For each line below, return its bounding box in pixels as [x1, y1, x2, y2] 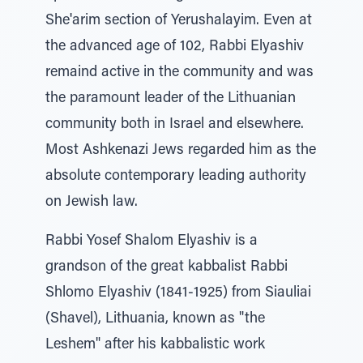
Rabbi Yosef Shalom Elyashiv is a [45, 234, 258, 249]
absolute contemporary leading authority [45, 169, 306, 184]
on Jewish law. [45, 195, 138, 210]
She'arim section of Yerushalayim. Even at [45, 14, 312, 28]
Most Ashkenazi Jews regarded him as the [45, 143, 316, 158]
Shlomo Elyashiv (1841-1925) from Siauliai [45, 286, 311, 301]
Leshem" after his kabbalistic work [45, 338, 265, 352]
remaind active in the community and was [45, 66, 314, 80]
